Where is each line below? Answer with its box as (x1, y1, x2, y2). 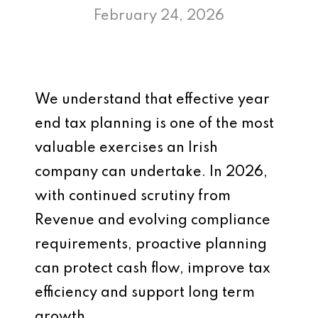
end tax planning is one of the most (35, 117, 274, 131)
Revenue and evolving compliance (35, 214, 270, 228)
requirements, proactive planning (35, 238, 267, 252)
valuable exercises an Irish (35, 141, 218, 155)
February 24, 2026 (94, 9, 224, 23)
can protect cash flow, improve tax (35, 262, 270, 276)
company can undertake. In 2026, (35, 165, 268, 180)
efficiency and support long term (35, 286, 255, 300)
